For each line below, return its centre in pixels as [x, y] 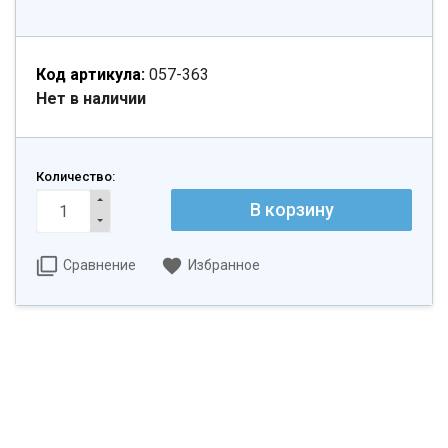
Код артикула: [90, 74]
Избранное [224, 265]
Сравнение [99, 265]
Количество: [75, 176]
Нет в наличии [91, 98]
